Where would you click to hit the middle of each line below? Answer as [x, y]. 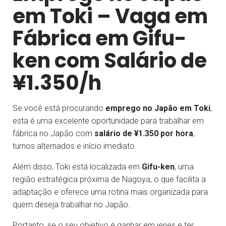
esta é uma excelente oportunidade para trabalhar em [108, 121]
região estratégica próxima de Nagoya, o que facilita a [109, 179]
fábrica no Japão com [53, 133]
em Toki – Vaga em [110, 16]
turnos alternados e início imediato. [75, 146]
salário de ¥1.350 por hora [144, 133]
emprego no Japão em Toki [158, 108]
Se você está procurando [59, 108]
